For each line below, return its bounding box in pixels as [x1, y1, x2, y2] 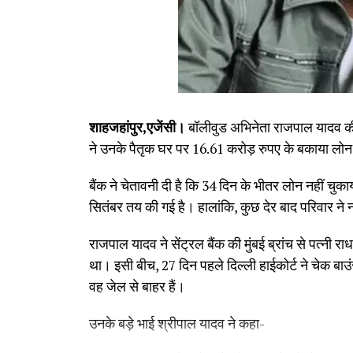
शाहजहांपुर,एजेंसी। [89, 117, 185, 136]
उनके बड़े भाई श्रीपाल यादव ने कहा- [89, 314, 265, 333]
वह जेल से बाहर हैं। [89, 277, 185, 295]
